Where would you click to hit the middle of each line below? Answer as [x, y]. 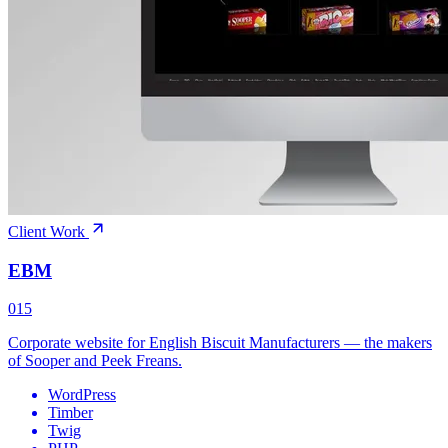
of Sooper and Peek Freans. [95, 361]
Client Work [48, 231]
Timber [70, 413]
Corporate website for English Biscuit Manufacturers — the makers [220, 343]
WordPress [82, 395]
